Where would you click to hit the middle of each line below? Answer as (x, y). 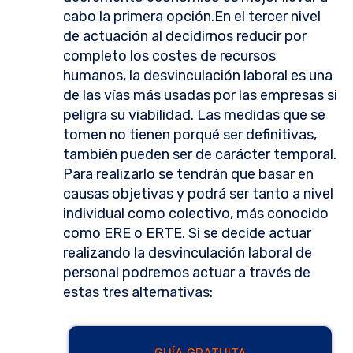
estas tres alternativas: (138, 293)
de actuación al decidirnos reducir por (185, 37)
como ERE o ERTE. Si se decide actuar (187, 234)
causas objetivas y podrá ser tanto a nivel (198, 194)
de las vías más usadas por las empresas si (200, 96)
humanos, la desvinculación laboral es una (198, 76)
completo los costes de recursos (169, 56)
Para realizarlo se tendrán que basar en (188, 175)
